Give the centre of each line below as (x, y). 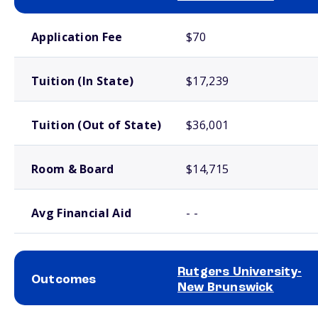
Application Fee (77, 37)
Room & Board (73, 169)
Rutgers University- (240, 272)
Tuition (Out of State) (97, 125)
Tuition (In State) (83, 81)
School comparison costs (56, 19)
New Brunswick (226, 287)
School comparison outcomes (64, 311)
